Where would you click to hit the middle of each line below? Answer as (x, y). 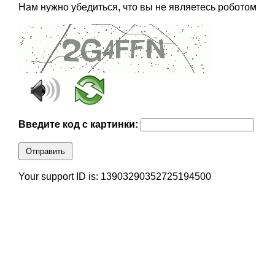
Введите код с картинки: (79, 125)
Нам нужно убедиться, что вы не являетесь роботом (137, 7)
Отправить (45, 152)
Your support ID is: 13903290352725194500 (114, 177)
